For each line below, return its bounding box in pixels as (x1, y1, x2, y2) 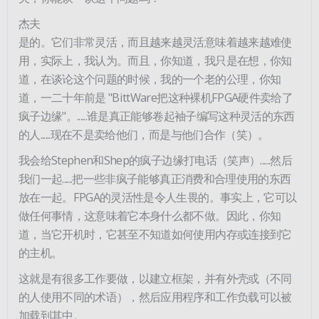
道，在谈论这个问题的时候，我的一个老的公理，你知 (19, 70, 281, 87)
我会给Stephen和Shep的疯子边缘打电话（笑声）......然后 (19, 151, 293, 168)
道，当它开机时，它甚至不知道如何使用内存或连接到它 (19, 225, 292, 242)
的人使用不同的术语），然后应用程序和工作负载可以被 (19, 288, 292, 305)
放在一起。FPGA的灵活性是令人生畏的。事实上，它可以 (19, 188, 297, 205)
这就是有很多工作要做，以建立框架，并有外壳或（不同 (19, 269, 292, 286)
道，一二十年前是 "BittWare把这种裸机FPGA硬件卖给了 (19, 88, 293, 105)
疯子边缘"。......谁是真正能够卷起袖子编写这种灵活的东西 (19, 107, 295, 124)
